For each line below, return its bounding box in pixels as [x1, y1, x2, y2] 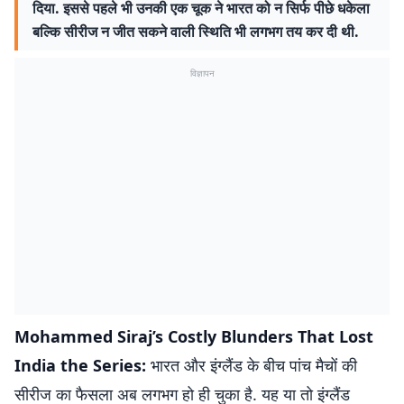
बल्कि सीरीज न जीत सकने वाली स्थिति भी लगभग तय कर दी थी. [32, 22, 359, 41]
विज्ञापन [189, 67, 215, 79]
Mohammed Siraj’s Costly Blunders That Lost [14, 326, 373, 347]
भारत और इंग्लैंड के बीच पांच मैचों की [151, 354, 357, 376]
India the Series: [14, 354, 151, 376]
